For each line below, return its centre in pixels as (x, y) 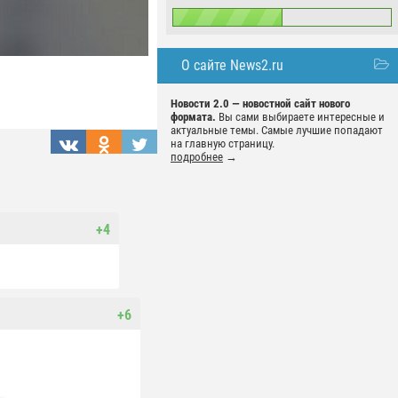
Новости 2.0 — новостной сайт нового (260, 103)
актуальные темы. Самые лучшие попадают (277, 130)
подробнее (197, 157)
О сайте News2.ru (232, 65)
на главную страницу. (223, 143)
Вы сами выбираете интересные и (300, 117)
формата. (193, 117)
